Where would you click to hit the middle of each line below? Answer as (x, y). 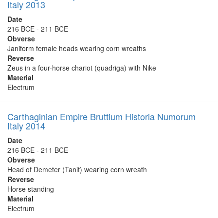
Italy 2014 (26, 126)
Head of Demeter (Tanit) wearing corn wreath (77, 169)
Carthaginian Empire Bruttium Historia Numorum (101, 116)
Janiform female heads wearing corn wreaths (77, 48)
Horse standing (31, 189)
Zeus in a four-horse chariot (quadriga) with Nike (82, 68)
